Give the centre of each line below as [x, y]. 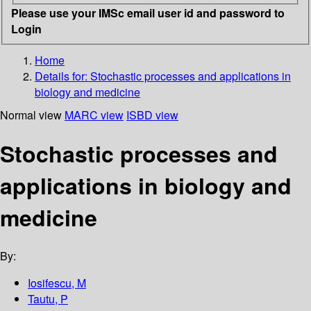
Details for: [62, 76]
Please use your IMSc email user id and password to [148, 12]
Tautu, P [48, 299]
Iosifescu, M [57, 283]
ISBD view [152, 115]
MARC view [94, 115]
